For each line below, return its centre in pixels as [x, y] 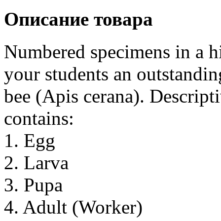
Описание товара [78, 19]
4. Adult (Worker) [73, 207]
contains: [39, 118]
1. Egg [30, 141]
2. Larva [36, 163]
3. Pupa [33, 185]
